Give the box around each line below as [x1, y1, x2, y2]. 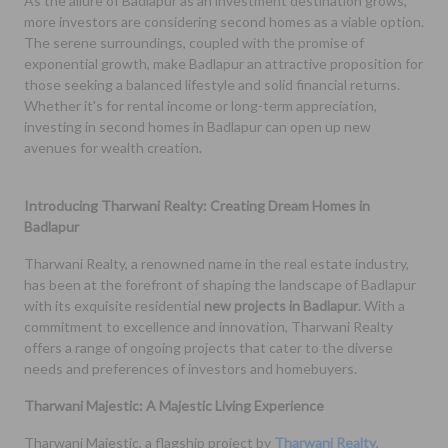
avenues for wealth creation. [24, 139, 202, 157]
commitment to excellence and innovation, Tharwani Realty [24, 318, 393, 336]
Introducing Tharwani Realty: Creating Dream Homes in [24, 197, 370, 215]
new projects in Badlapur [204, 297, 358, 315]
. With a [358, 297, 405, 315]
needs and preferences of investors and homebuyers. [24, 360, 357, 378]
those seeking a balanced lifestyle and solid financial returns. [24, 76, 400, 94]
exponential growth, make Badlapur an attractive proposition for [24, 55, 423, 73]
